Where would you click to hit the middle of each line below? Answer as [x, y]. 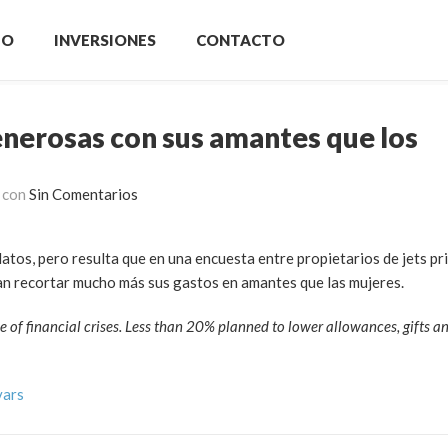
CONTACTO [240, 40]
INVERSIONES [105, 40]
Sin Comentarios [83, 194]
